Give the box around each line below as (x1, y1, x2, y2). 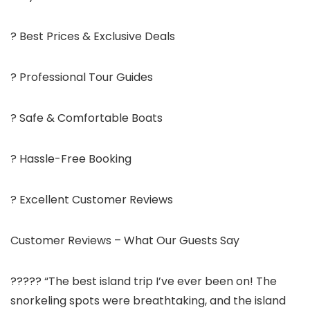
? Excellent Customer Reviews (10, 192, 173, 208)
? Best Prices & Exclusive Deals (10, 28, 175, 44)
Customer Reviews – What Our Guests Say (10, 232, 239, 248)
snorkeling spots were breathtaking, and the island (10, 293, 286, 309)
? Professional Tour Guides (10, 69, 153, 85)
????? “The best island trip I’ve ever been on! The (10, 273, 277, 289)
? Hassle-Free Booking (10, 151, 131, 167)
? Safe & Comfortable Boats (10, 110, 163, 126)
